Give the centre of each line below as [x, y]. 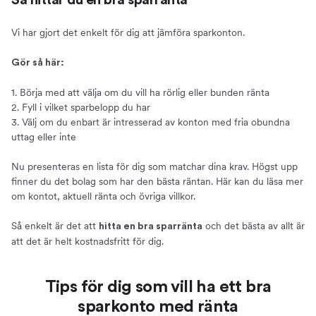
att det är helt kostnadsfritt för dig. [87, 242]
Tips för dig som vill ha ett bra [158, 287]
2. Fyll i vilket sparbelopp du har [81, 108]
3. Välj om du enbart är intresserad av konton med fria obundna [151, 122]
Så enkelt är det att [55, 226]
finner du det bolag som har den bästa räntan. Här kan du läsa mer [157, 182]
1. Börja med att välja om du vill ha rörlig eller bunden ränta [140, 93]
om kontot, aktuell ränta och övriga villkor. [103, 196]
